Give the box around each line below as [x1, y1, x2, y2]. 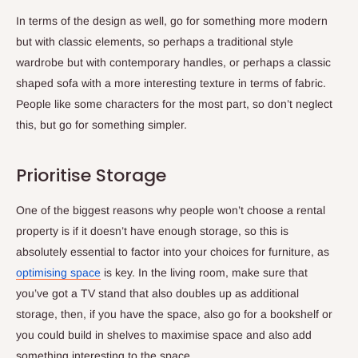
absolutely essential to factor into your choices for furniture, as [16, 245, 329, 259]
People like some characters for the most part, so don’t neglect [16, 97, 332, 110]
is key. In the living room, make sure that [101, 266, 308, 280]
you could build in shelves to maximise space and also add [16, 328, 312, 342]
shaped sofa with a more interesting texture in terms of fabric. [16, 76, 326, 89]
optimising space [16, 266, 101, 280]
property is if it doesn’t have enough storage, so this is [16, 225, 288, 238]
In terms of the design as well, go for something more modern [16, 14, 328, 27]
